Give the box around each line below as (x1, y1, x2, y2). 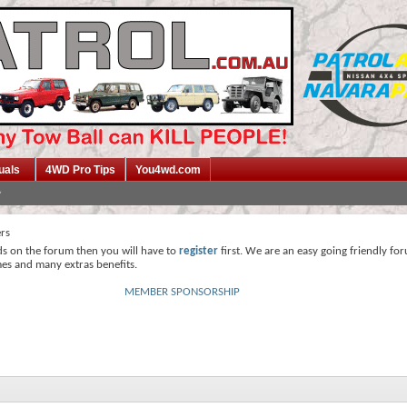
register (179, 245, 218, 257)
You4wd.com (135, 164, 201, 176)
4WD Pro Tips (45, 164, 115, 176)
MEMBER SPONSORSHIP (124, 286, 240, 298)
